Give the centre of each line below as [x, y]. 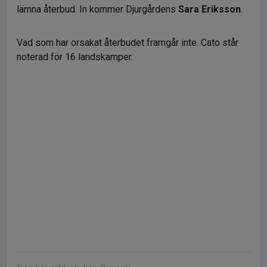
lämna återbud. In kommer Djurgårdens [96, 10]
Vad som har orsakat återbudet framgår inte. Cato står [128, 43]
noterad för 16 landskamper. [75, 57]
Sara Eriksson [208, 10]
